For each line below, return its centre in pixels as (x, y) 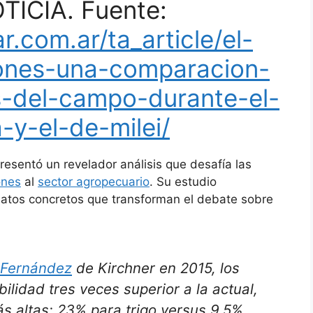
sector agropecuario (94, 182)
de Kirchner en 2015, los (156, 268)
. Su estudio (183, 182)
